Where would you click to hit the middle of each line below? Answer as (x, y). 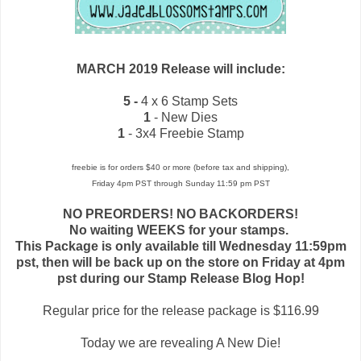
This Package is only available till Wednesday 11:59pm (180, 246)
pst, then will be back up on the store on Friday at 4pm (180, 262)
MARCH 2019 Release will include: (180, 68)
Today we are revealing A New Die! (180, 342)
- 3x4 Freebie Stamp (184, 133)
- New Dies (186, 117)
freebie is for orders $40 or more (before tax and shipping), (180, 167)
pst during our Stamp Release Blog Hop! (180, 278)
